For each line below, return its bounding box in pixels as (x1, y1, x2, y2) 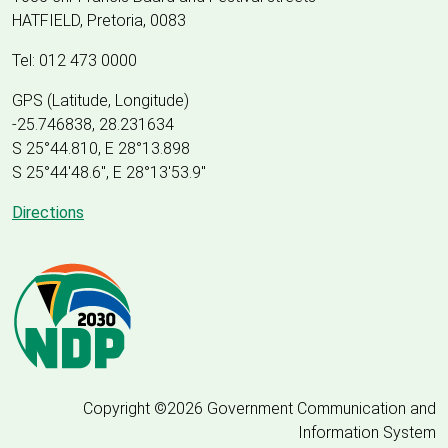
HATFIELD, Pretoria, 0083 (12, 10, 186, 30)
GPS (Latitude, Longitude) (12, 90, 189, 110)
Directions (12, 202, 84, 222)
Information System (298, 422, 436, 442)
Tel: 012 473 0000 (12, 50, 137, 70)
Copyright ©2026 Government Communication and (83, 398, 436, 418)
